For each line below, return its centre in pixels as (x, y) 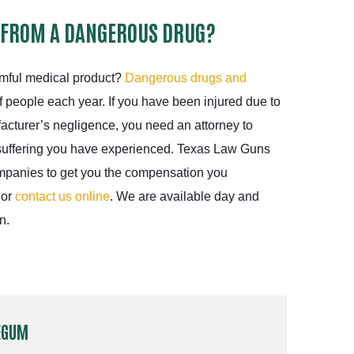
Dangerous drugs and (186, 78)
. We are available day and (185, 197)
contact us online (62, 197)
